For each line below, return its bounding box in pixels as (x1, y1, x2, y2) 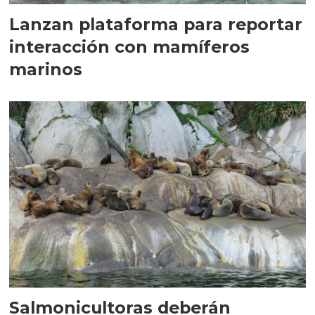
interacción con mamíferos (9, 36, 250, 57)
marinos (9, 58, 83, 79)
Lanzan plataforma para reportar (9, 13, 303, 34)
